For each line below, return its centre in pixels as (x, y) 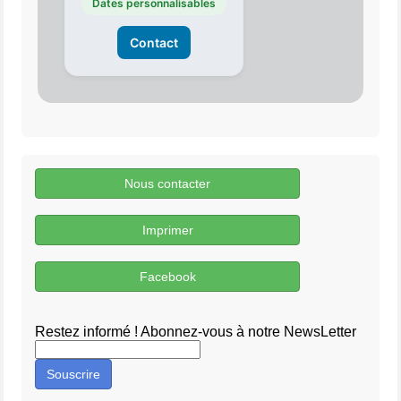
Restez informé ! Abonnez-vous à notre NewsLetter (196, 332)
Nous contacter (167, 184)
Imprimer (167, 230)
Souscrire (73, 375)
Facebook (167, 277)
